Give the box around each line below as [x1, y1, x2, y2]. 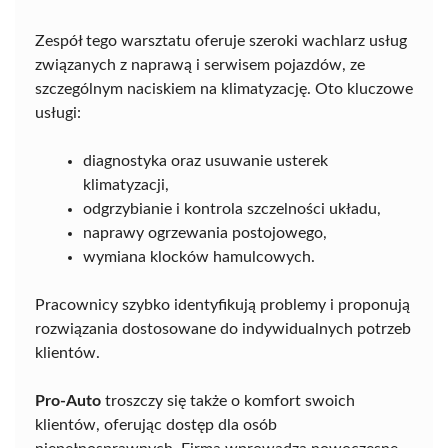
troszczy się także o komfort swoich [101, 392, 355, 409]
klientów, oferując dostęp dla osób [35, 416, 277, 433]
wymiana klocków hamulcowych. [83, 248, 315, 265]
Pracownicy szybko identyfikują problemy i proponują [35, 296, 410, 313]
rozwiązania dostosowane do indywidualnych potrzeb [35, 320, 411, 337]
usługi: [35, 104, 81, 121]
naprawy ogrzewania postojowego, [83, 224, 327, 241]
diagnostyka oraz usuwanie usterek [83, 152, 328, 169]
